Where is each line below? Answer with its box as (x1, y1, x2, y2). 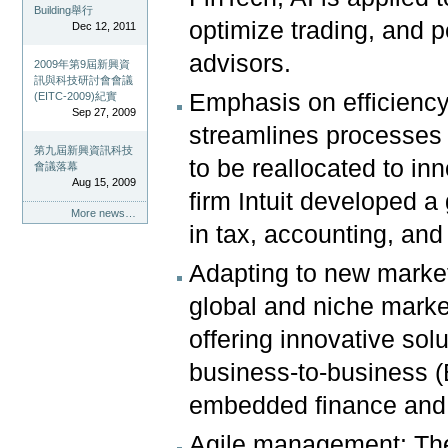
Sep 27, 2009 (71, 105, 136, 118)
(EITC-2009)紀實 (34, 89, 118, 102)
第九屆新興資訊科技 (34, 143, 134, 156)
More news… (70, 206, 136, 219)
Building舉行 (34, 3, 94, 16)
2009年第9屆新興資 (34, 57, 131, 70)
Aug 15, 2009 (71, 175, 136, 188)
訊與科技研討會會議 (34, 73, 134, 86)
